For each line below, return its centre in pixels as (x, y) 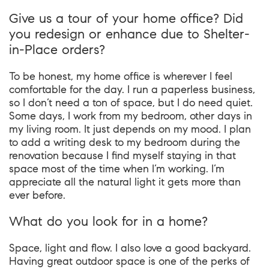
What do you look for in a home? (108, 221)
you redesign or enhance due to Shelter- (129, 34)
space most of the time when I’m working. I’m (117, 169)
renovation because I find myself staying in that (122, 156)
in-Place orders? (57, 50)
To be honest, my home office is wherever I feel (121, 76)
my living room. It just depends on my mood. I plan (130, 129)
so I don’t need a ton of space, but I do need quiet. (131, 103)
